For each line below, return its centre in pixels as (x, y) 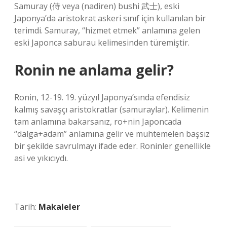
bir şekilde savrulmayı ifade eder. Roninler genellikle (112, 146)
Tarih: (26, 207)
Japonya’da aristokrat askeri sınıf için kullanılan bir (110, 18)
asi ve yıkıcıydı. (41, 158)
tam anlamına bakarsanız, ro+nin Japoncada (98, 122)
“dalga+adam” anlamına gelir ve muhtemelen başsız (112, 134)
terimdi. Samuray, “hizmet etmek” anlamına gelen (107, 30)
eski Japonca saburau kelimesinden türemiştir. (102, 43)
